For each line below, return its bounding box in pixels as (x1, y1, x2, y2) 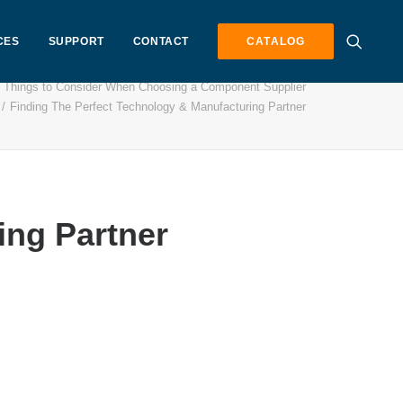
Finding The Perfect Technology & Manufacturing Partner (10, 100, 306, 113)
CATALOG (246, 35, 306, 48)
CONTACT (132, 35, 189, 48)
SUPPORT (48, 35, 104, 48)
